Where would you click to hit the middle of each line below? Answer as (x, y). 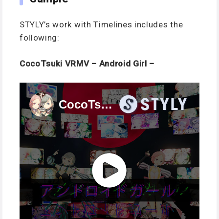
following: (40, 38)
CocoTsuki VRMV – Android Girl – (87, 63)
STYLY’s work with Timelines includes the (101, 25)
